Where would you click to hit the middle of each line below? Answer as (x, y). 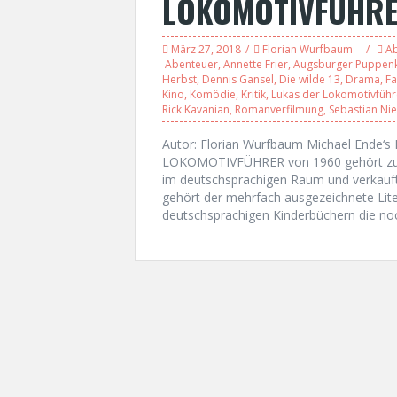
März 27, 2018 (206, 49)
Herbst (179, 79)
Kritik (253, 94)
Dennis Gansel (238, 79)
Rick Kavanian (196, 109)
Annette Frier (256, 64)
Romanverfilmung (279, 109)
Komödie (213, 94)
